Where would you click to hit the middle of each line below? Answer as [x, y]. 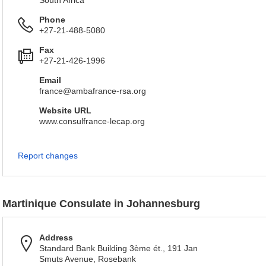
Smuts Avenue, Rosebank [88, 259]
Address [56, 237]
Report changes [48, 156]
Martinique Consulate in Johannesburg [101, 204]
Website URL [65, 110]
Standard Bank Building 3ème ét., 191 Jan [118, 248]
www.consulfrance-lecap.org [92, 121]
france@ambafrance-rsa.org [93, 91]
